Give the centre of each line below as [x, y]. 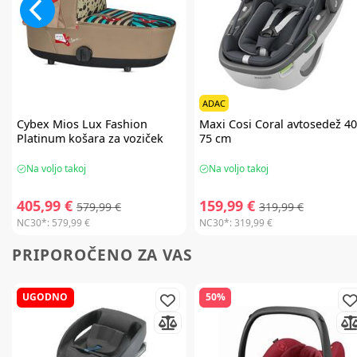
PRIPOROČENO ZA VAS [103, 255]
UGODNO [45, 297]
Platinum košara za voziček [90, 139]
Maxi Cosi [226, 124]
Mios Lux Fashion [98, 124]
